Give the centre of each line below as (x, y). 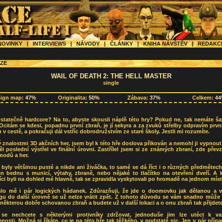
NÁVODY (88, 44)
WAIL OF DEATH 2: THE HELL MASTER (111, 76)
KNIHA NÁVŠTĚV (165, 44)
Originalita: (73, 98)
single (111, 83)
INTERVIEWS (49, 44)
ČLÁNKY (121, 44)
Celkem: (203, 98)
